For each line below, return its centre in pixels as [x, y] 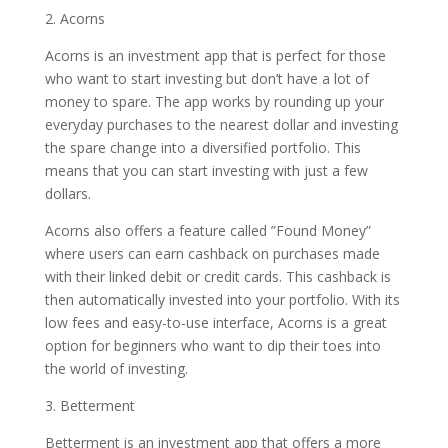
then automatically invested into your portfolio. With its [222, 299]
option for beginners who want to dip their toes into [212, 345]
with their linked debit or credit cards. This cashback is [217, 276]
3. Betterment [89, 405]
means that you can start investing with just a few [206, 170]
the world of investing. [116, 368]
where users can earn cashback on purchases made [212, 253]
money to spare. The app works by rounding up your [214, 101]
